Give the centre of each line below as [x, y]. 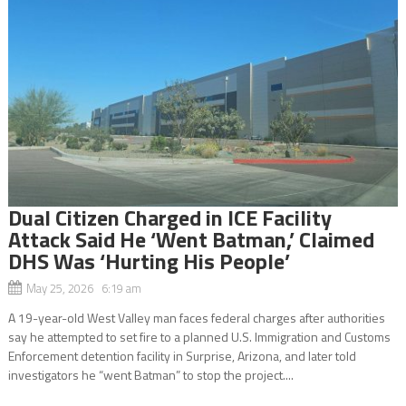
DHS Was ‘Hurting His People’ [149, 261]
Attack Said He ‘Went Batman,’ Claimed [191, 239]
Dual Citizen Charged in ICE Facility [169, 217]
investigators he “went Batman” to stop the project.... [150, 374]
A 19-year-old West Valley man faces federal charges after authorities [196, 317]
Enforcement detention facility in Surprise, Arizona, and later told [182, 355]
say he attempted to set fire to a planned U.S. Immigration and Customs [199, 336]
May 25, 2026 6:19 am [83, 288]
